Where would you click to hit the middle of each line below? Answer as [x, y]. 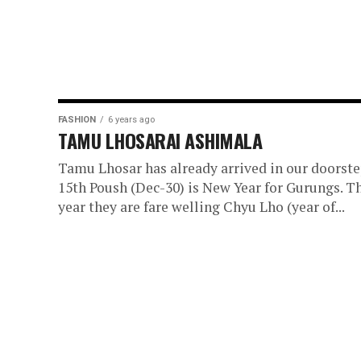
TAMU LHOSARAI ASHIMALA [160, 140]
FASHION [77, 120]
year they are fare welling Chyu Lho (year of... [201, 207]
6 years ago [131, 120]
